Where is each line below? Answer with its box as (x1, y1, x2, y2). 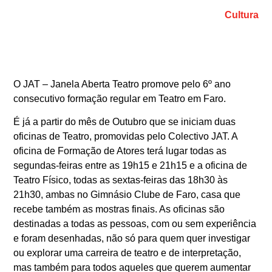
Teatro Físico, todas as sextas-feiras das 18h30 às (13, 175, 228, 186)
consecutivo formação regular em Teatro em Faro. (13, 93, 226, 104)
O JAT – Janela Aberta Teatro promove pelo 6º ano (13, 78, 231, 89)
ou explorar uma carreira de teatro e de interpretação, (13, 248, 242, 259)
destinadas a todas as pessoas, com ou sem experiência (13, 219, 257, 229)
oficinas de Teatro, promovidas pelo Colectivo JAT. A (13, 131, 238, 142)
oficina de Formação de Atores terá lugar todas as (13, 146, 227, 157)
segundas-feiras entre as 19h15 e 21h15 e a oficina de (13, 160, 248, 171)
